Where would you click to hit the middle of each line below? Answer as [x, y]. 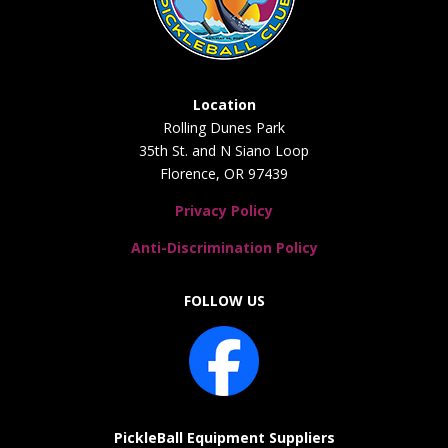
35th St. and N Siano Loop [224, 150]
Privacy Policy [224, 210]
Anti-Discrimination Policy [224, 247]
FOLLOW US [224, 300]
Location [224, 104]
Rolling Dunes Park [224, 127]
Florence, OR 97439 [224, 173]
